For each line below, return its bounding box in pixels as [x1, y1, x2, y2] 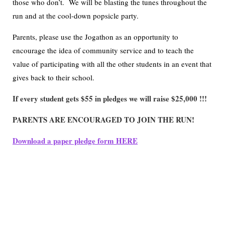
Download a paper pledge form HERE [13, 135, 138, 146]
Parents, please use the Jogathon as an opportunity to [13, 32, 178, 42]
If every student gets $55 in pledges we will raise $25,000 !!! [13, 93, 207, 104]
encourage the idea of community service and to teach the [13, 45, 194, 55]
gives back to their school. [13, 72, 94, 82]
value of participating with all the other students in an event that [13, 59, 211, 69]
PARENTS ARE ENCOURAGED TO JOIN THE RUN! [13, 114, 194, 125]
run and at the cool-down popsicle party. [13, 11, 139, 21]
